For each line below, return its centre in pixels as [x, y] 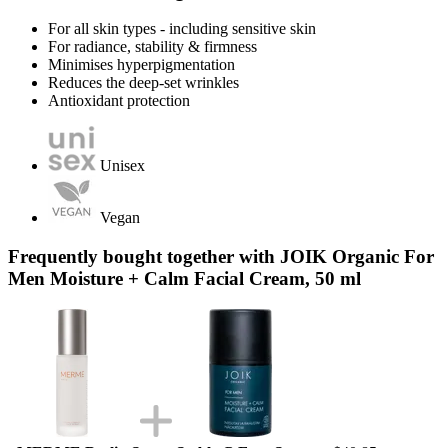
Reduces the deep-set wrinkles [143, 83]
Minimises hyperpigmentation [141, 65]
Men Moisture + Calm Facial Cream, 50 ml [184, 278]
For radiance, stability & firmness [152, 47]
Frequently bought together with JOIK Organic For [221, 256]
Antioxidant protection [119, 101]
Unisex [122, 166]
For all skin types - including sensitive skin [182, 29]
